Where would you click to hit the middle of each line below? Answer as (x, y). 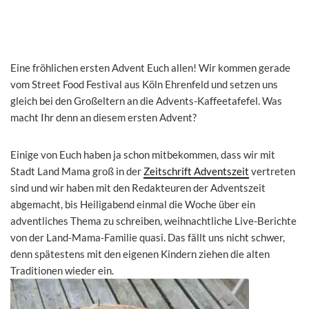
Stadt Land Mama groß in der (77, 171)
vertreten (272, 171)
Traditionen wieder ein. (62, 271)
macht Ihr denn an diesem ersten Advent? (103, 118)
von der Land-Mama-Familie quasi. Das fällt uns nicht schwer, (148, 238)
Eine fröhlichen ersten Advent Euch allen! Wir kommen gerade (150, 68)
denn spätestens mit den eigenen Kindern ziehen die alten (140, 254)
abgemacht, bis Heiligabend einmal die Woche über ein (133, 205)
